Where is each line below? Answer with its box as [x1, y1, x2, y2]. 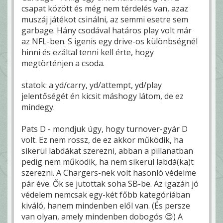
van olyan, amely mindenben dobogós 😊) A [21, 211, 183, 222]
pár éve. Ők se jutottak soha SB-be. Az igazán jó [21, 178, 199, 189]
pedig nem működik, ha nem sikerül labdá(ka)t [21, 156, 194, 167]
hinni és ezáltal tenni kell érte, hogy [21, 46, 154, 58]
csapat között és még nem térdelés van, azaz [21, 2, 188, 14]
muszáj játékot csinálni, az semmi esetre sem [21, 13, 188, 25]
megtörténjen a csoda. [21, 57, 105, 69]
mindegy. [21, 101, 55, 112]
